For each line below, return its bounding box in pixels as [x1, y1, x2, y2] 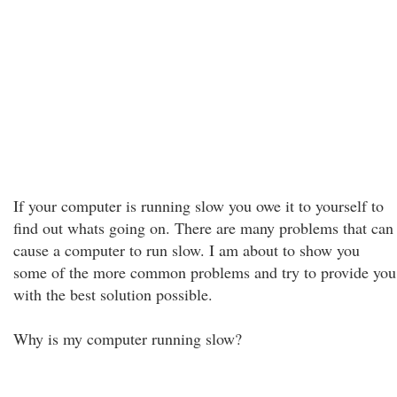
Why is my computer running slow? [13, 328, 242, 349]
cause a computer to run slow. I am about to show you [13, 239, 360, 261]
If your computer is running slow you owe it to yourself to [13, 195, 384, 216]
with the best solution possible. [13, 284, 213, 305]
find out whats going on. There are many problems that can [13, 217, 393, 238]
